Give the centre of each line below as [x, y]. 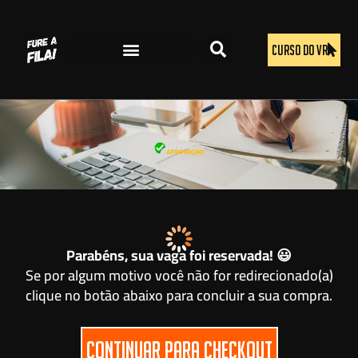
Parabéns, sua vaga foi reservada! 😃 [179, 255]
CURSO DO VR [299, 50]
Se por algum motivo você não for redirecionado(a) [179, 275]
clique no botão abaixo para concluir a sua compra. [179, 295]
